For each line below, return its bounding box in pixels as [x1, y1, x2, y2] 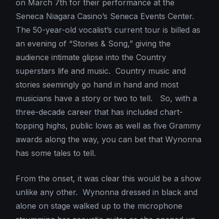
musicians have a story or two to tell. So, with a [16, 93, 197, 104]
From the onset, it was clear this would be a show [16, 174, 201, 184]
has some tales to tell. [16, 148, 96, 158]
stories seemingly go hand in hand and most [16, 80, 178, 90]
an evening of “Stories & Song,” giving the [16, 39, 171, 49]
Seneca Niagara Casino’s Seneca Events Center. [16, 11, 197, 22]
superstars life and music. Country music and [16, 66, 186, 76]
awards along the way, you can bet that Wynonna [16, 134, 201, 145]
